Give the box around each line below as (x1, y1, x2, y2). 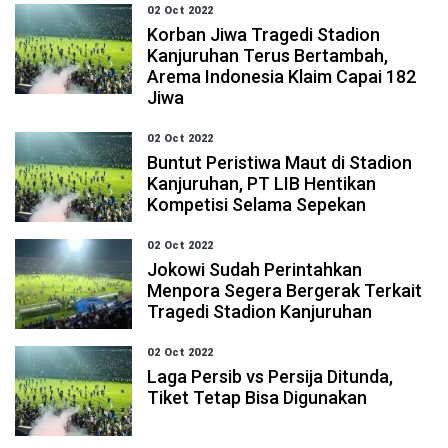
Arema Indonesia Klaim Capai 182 (147, 66, 417, 87)
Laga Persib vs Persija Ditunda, (147, 366, 394, 387)
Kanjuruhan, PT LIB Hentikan (147, 173, 377, 194)
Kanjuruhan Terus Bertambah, (147, 45, 389, 66)
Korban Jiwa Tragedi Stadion (147, 24, 381, 45)
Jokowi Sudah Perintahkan (147, 259, 363, 280)
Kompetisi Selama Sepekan (147, 194, 367, 215)
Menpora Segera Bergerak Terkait (147, 280, 423, 301)
